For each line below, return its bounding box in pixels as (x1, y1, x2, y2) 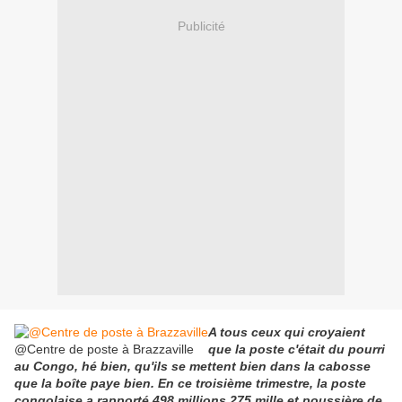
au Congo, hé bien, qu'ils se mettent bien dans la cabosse (14, 359, 371, 374)
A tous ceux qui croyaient (208, 325, 365, 340)
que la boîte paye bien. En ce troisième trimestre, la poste (14, 376, 366, 391)
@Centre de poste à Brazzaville (14, 342, 194, 357)
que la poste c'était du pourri (208, 342, 385, 357)
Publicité (177, 18, 225, 33)
